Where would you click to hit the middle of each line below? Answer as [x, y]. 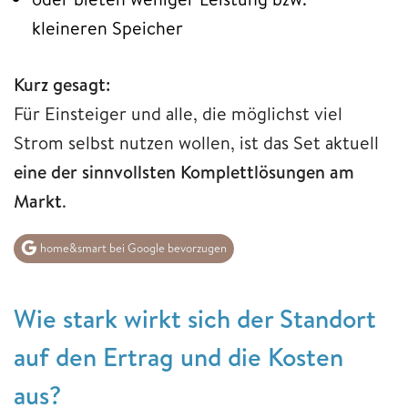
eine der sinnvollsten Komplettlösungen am [184, 171]
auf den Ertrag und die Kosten [178, 357]
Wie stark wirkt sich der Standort [195, 319]
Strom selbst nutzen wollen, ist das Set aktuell [196, 142]
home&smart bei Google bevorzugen [132, 248]
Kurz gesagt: [62, 84]
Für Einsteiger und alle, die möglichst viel [178, 113]
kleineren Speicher [107, 27]
